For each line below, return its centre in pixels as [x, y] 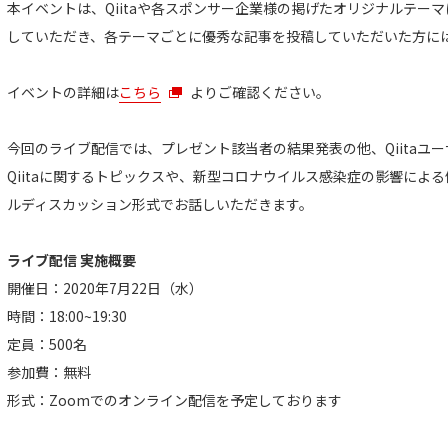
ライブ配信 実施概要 [71, 260]
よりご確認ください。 [260, 92]
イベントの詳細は [63, 92]
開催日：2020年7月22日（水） [105, 288]
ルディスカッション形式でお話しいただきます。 [160, 204]
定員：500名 [47, 344]
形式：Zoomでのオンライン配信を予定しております [174, 400]
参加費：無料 [49, 372]
